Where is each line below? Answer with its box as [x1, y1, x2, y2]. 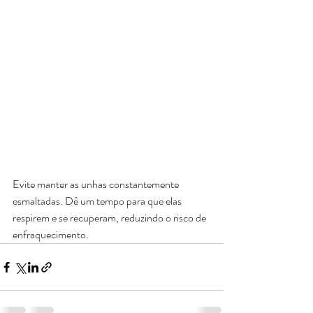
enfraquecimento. [13, 226, 91, 242]
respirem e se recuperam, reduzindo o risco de [13, 210, 208, 226]
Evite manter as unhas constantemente [13, 176, 181, 192]
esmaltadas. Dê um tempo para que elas [13, 193, 184, 209]
